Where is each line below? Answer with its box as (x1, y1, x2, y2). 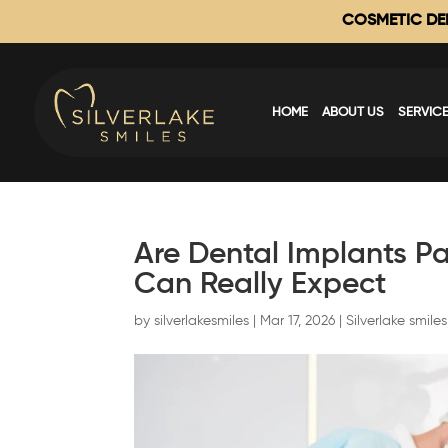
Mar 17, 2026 (260, 313, 336, 328)
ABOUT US (322, 105, 385, 119)
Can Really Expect (134, 269, 387, 300)
